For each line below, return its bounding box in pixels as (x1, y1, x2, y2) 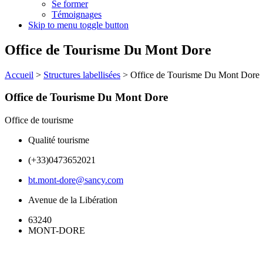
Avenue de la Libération (28, 195, 117, 205)
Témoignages (52, 9, 102, 19)
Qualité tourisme (28, 135, 89, 146)
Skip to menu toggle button (28, 19, 129, 30)
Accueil (5, 69, 33, 80)
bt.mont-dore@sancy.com (28, 175, 123, 186)
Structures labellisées (43, 69, 120, 80)
